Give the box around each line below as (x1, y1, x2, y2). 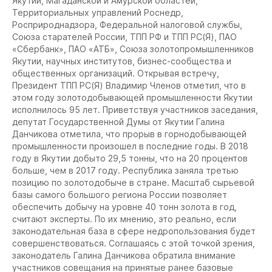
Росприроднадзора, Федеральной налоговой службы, (12, 19, 242, 30)
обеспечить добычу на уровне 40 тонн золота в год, (12, 202, 237, 212)
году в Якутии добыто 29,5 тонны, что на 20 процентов (12, 153, 248, 163)
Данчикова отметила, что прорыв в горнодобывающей (12, 129, 246, 139)
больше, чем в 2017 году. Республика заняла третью (12, 165, 239, 175)
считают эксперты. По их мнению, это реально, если (12, 214, 236, 224)
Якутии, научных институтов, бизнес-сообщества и (12, 56, 231, 66)
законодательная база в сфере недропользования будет (12, 226, 256, 236)
